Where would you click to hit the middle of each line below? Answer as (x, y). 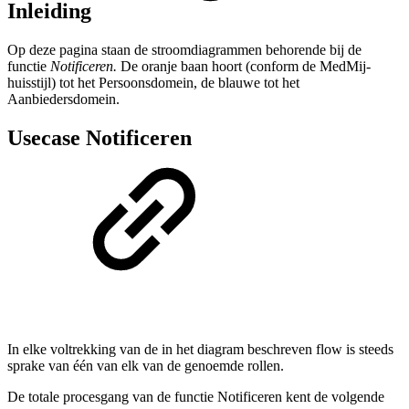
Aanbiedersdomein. (63, 99)
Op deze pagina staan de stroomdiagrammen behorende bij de (184, 49)
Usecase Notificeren (100, 137)
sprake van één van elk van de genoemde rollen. (146, 366)
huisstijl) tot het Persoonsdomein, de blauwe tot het (153, 82)
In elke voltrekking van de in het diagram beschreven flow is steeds (200, 350)
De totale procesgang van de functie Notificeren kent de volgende (196, 397)
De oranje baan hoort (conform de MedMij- (246, 66)
